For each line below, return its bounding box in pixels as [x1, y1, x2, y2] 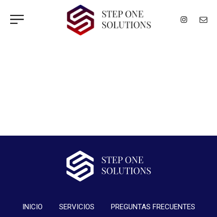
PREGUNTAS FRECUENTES [110, 202, 195, 211]
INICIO [22, 202, 43, 211]
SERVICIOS [59, 202, 94, 211]
